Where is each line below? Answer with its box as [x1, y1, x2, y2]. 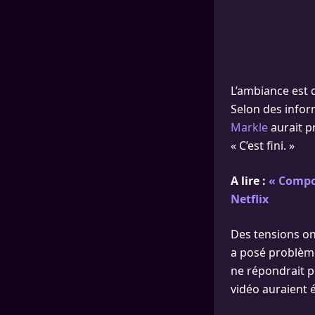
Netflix [231, 191, 269, 207]
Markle [231, 120, 268, 135]
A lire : [231, 173, 269, 188]
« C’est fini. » [231, 138, 295, 153]
